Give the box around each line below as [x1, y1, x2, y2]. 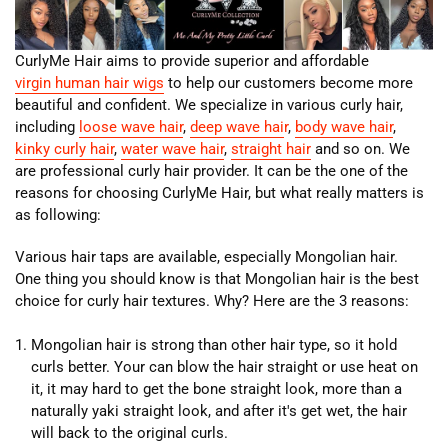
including [15, 117, 79, 136]
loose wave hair [79, 117, 183, 136]
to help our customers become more [164, 73, 413, 92]
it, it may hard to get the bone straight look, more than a [31, 379, 402, 398]
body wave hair [295, 117, 393, 136]
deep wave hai [190, 117, 284, 136]
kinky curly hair [15, 139, 114, 158]
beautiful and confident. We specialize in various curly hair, [15, 95, 403, 114]
